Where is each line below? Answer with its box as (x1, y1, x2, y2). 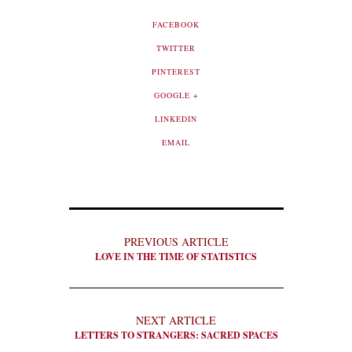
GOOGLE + (153, 90, 199, 101)
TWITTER (156, 42, 196, 53)
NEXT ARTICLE (136, 313, 216, 328)
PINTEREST (152, 66, 200, 77)
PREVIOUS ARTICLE (123, 234, 229, 249)
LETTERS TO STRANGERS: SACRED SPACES (74, 328, 278, 342)
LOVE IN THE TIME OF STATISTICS (95, 250, 257, 263)
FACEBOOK (152, 19, 200, 30)
